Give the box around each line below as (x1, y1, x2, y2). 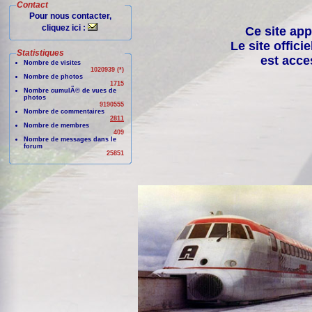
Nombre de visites (24, 59, 81, 66)
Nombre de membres (24, 122, 89, 129)
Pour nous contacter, (29, 11, 111, 21)
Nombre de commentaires (24, 108, 104, 115)
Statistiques (17, 48, 64, 58)
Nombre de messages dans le (24, 136, 116, 143)
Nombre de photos (24, 73, 83, 80)
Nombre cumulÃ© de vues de (24, 87, 116, 94)
